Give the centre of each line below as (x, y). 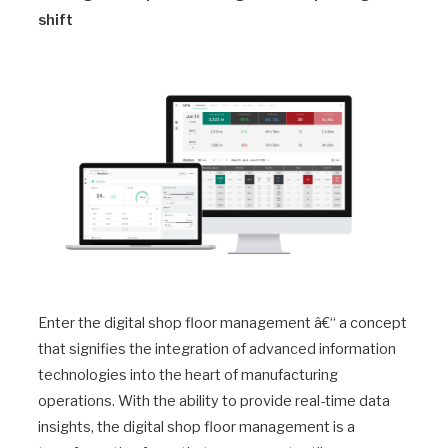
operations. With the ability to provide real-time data (214, 400)
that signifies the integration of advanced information (217, 348)
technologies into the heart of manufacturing (188, 374)
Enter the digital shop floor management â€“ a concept (222, 322)
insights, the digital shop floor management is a (196, 426)
